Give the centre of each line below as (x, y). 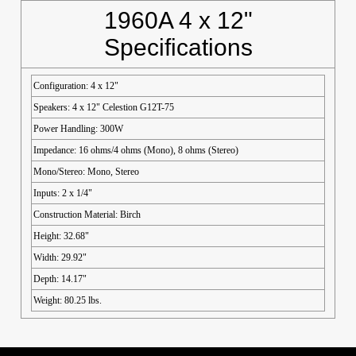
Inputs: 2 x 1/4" (64, 193)
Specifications (178, 47)
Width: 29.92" (60, 257)
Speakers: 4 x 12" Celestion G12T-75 (105, 107)
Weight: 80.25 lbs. (68, 300)
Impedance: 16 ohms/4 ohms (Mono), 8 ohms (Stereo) (137, 150)
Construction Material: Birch (88, 215)
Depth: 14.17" (60, 279)
